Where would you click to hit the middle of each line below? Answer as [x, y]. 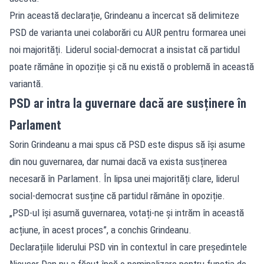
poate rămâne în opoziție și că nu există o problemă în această [132, 66]
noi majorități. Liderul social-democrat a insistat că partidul [125, 49]
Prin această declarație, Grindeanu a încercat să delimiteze [124, 15]
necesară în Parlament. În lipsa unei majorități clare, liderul [124, 178]
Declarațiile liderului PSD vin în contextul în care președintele [128, 247]
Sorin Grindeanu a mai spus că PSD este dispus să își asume [127, 144]
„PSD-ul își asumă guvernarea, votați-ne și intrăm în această [127, 212]
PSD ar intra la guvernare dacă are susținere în [128, 103]
